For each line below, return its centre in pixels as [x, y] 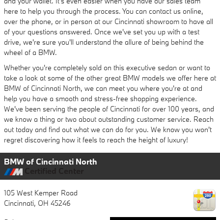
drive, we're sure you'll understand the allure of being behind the [104, 42]
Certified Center [53, 171]
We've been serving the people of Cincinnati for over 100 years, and [109, 109]
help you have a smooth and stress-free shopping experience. [100, 99]
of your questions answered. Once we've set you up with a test [102, 32]
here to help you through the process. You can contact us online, [104, 11]
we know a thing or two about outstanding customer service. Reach [109, 119]
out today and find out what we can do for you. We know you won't [108, 130]
